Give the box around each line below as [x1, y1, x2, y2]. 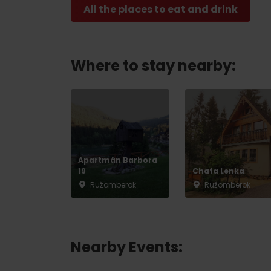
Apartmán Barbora [78, 155, 157, 166]
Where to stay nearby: [71, 56, 236, 76]
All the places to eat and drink [83, 2, 238, 17]
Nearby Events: [71, 237, 183, 258]
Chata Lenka [192, 166, 245, 177]
